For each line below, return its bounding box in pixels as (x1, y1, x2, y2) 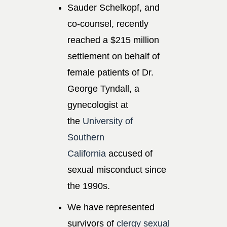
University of (83, 116, 133, 126)
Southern (67, 132, 104, 142)
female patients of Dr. (67, 67, 154, 78)
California (67, 148, 106, 159)
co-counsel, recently (67, 18, 148, 29)
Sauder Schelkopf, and (67, 2, 160, 13)
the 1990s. (67, 180, 110, 191)
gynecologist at (67, 99, 128, 110)
